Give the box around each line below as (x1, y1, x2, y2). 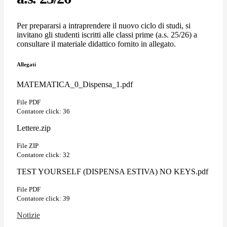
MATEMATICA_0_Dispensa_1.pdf (17, 80, 133, 89)
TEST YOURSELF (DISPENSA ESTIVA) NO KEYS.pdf (17, 167, 208, 176)
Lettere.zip (17, 123, 51, 132)
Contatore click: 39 (17, 194, 70, 202)
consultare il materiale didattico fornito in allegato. (17, 39, 176, 48)
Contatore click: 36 (17, 107, 70, 115)
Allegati (17, 61, 36, 67)
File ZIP (17, 141, 39, 149)
